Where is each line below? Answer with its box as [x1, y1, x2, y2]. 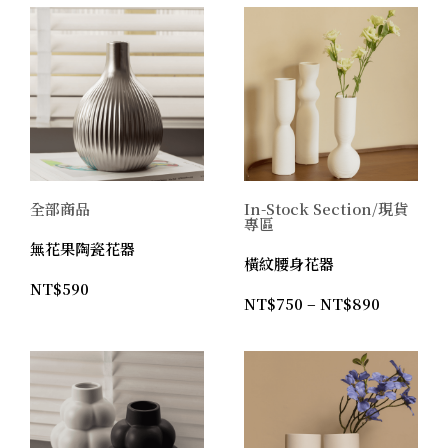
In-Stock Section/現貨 [244, 197, 408, 219]
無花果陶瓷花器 [30, 237, 135, 259]
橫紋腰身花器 [244, 252, 334, 274]
